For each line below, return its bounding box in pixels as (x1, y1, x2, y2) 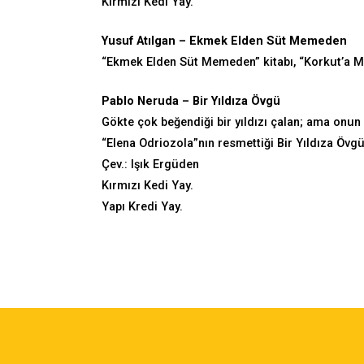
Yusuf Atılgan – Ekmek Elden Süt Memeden (102, 33, 347, 48)
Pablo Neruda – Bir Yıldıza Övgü (102, 93, 280, 108)
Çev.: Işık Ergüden (102, 157, 199, 171)
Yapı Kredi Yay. (102, 199, 183, 214)
